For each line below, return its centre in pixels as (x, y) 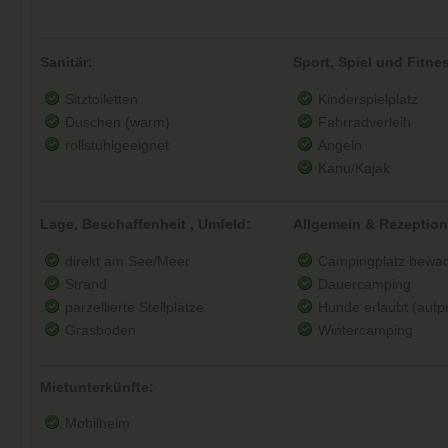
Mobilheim (97, 424)
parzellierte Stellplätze (134, 308)
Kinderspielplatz (367, 99)
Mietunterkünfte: (97, 387)
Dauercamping (364, 285)
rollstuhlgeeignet (117, 145)
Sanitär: (66, 63)
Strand (86, 285)
